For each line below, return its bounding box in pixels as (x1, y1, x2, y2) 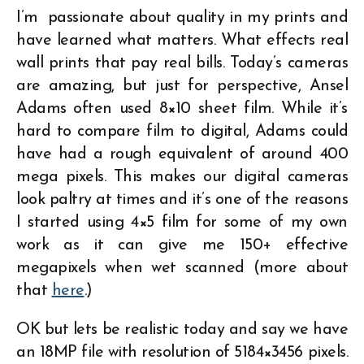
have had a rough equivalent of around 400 (16, 145, 348, 162)
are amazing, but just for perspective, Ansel (16, 77, 348, 94)
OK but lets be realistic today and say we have (16, 321, 348, 338)
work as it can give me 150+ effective (16, 236, 348, 253)
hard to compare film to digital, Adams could (16, 123, 348, 140)
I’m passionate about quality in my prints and (16, 9, 348, 26)
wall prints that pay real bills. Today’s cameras (16, 54, 348, 71)
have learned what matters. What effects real (16, 32, 348, 49)
